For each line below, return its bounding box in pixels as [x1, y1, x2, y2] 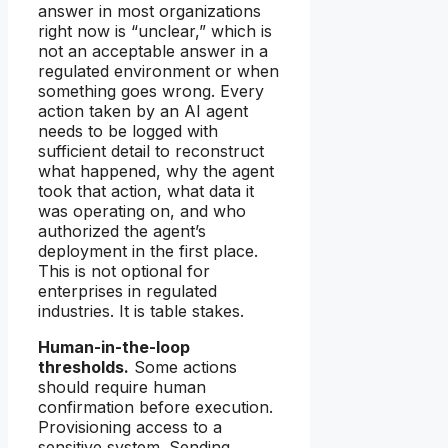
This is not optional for [38, 261, 210, 282]
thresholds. [38, 357, 129, 378]
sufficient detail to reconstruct [38, 141, 264, 162]
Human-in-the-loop [38, 337, 190, 358]
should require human [38, 377, 206, 398]
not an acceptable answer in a [38, 41, 268, 62]
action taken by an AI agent [38, 101, 248, 122]
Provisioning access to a [38, 417, 222, 438]
